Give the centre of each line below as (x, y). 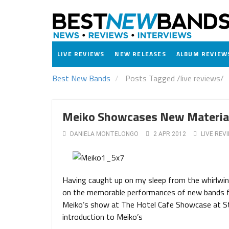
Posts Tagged (150, 78)
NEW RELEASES (140, 54)
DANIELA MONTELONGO (104, 134)
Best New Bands (81, 78)
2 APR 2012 (170, 134)
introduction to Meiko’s (102, 217)
